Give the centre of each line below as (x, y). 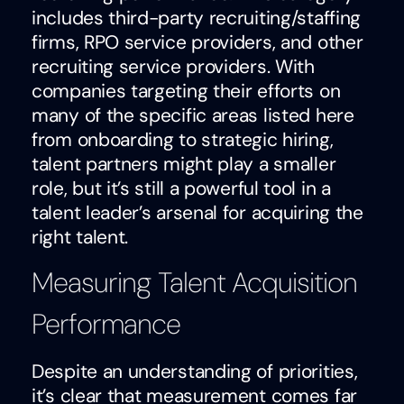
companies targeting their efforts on (186, 91)
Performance (106, 325)
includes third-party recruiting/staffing (197, 18)
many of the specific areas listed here (193, 115)
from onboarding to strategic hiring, (183, 139)
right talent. (80, 237)
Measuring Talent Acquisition (194, 283)
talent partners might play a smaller (184, 164)
